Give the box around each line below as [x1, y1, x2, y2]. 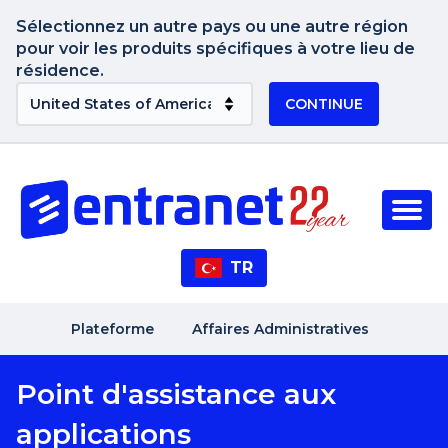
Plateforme [71, 319, 154, 338]
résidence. [16, 61, 104, 80]
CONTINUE [284, 95, 363, 113]
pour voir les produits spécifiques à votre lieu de [16, 39, 415, 58]
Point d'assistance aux [16, 376, 336, 411]
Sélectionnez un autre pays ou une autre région [16, 17, 408, 36]
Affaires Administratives [191, 319, 369, 338]
